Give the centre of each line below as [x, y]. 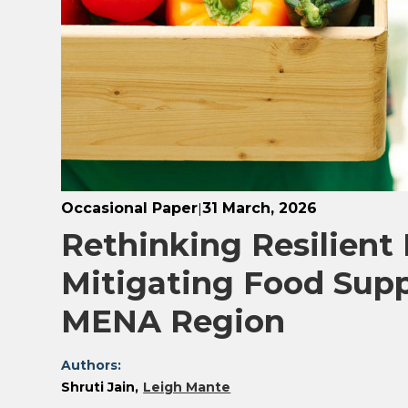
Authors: [92, 366]
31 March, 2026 [260, 209]
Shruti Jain [98, 388]
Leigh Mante [187, 388]
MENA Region [173, 322]
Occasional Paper [130, 209]
